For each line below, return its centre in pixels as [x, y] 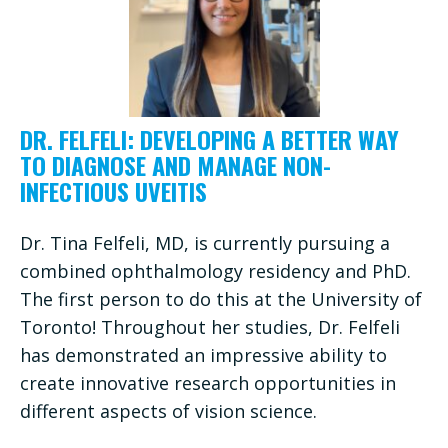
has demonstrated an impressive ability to [203, 354]
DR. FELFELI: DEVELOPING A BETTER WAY [209, 138]
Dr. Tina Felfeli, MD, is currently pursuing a [205, 242]
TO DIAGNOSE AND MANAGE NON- [175, 164]
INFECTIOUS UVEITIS [113, 190]
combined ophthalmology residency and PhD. [215, 270]
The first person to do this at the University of [221, 298]
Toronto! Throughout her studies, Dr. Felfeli [210, 326]
